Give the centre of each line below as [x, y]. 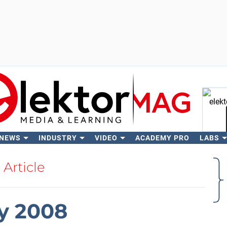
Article [24, 167]
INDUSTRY [58, 138]
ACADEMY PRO [162, 138]
